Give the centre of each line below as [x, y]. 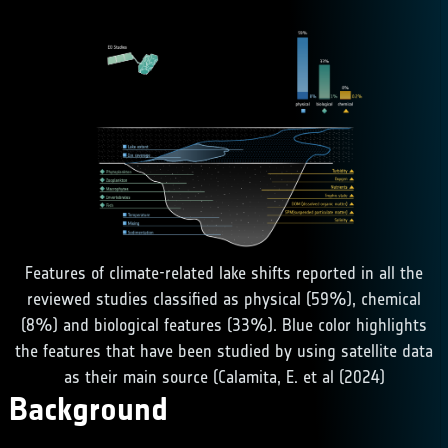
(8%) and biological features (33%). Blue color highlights [224, 325]
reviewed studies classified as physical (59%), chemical [224, 299]
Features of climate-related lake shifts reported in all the [224, 273]
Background [88, 410]
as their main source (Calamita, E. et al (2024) [224, 377]
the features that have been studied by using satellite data [224, 351]
